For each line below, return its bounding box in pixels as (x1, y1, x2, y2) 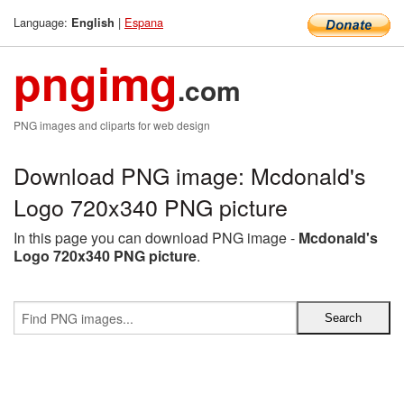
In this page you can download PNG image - (14, 227, 298, 248)
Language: (14, 14, 71, 31)
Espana (124, 14, 163, 31)
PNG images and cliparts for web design (14, 117, 210, 133)
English (71, 14, 115, 31)
